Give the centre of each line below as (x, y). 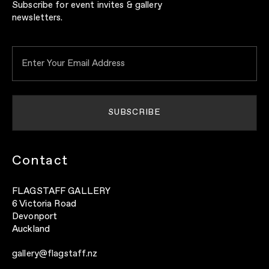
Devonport (35, 216)
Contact (40, 161)
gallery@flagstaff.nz (55, 253)
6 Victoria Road (44, 204)
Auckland (31, 229)
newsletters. (38, 17)
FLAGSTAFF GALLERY (62, 191)
